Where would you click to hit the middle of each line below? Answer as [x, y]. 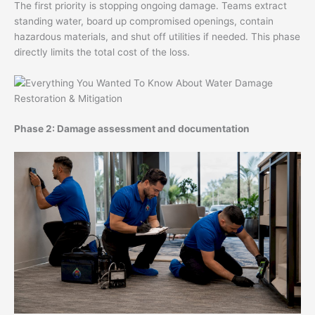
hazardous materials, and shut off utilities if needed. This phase [157, 36]
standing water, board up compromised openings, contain [144, 21]
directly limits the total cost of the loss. [102, 52]
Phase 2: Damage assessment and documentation [132, 129]
